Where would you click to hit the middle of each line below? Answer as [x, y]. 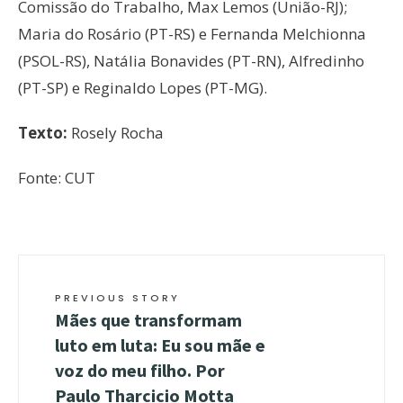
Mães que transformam [148, 320]
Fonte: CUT [57, 178]
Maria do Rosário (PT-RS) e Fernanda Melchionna [192, 34]
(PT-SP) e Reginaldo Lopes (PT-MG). [143, 88]
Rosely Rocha [117, 133]
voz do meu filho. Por [140, 371]
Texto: [45, 133]
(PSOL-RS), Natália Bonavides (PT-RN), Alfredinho [191, 61]
